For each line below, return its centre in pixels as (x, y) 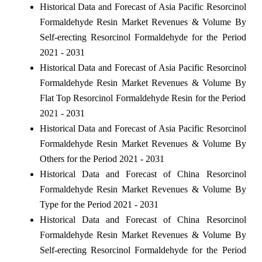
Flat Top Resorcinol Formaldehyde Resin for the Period (143, 98)
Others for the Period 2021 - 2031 (102, 158)
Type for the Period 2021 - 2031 (99, 204)
